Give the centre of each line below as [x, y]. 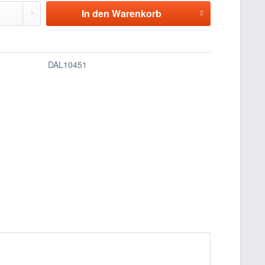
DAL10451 [68, 64]
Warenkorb [136, 13]
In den [95, 13]
